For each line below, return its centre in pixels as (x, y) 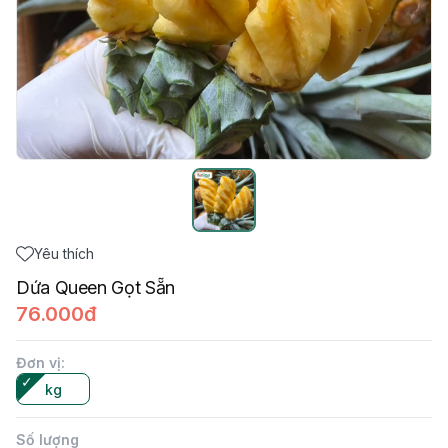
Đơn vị (38, 362)
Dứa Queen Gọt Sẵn (95, 287)
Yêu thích (64, 253)
